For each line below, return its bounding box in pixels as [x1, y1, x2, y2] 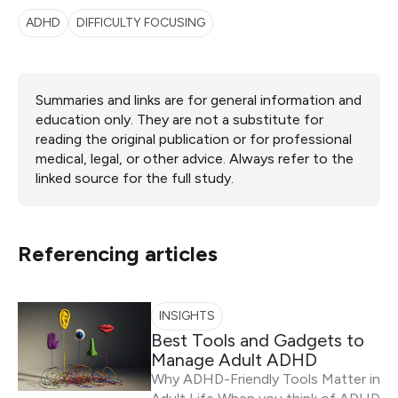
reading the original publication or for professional [36, 131, 352, 147]
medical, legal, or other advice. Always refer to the [36, 150, 354, 167]
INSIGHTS [159, 308, 215, 323]
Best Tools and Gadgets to [151, 330, 364, 351]
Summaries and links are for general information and [36, 92, 362, 108]
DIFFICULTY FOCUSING [76, 15, 205, 30]
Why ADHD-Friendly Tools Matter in [151, 370, 380, 387]
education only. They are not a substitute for [36, 111, 323, 128]
